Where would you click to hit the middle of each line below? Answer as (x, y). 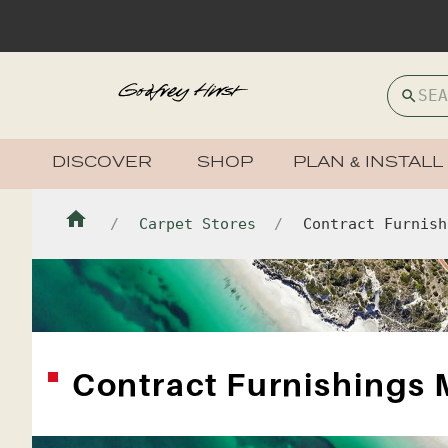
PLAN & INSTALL (368, 163)
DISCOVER (102, 163)
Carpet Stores (197, 223)
